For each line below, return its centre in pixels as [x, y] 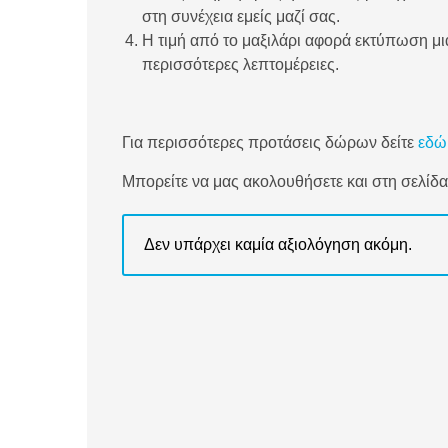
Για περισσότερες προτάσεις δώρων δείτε [270, 143]
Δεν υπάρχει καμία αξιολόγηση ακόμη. [278, 245]
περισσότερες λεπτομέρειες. [240, 65]
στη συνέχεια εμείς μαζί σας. [241, 17]
